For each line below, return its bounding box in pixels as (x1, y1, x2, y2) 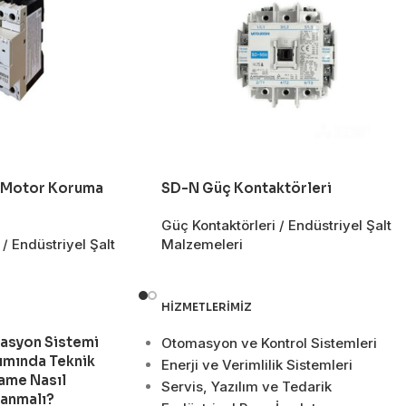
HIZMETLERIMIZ (160, 300, 252, 314)
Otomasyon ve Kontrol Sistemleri (160, 334, 377, 353)
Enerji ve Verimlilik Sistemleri (160, 356, 353, 374)
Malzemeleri (161, 236, 243, 254)
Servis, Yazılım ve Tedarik (160, 378, 332, 396)
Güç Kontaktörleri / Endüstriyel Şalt (161, 217, 391, 235)
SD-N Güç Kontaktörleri (161, 179, 332, 198)
